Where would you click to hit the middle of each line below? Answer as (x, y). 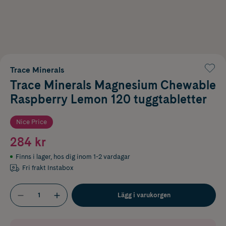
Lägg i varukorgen (144, 195)
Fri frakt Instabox (48, 167)
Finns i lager (33, 156)
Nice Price (32, 122)
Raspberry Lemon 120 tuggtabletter (108, 99)
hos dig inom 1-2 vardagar (92, 156)
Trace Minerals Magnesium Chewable (113, 85)
